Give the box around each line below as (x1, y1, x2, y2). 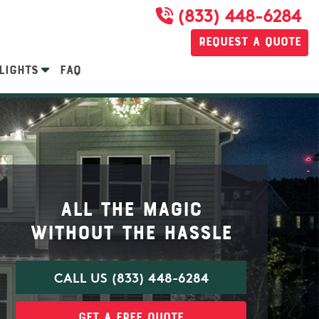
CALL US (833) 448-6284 (53, 273, 209, 286)
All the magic (60, 197, 202, 218)
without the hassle (30, 221, 232, 241)
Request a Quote (198, 34, 301, 47)
